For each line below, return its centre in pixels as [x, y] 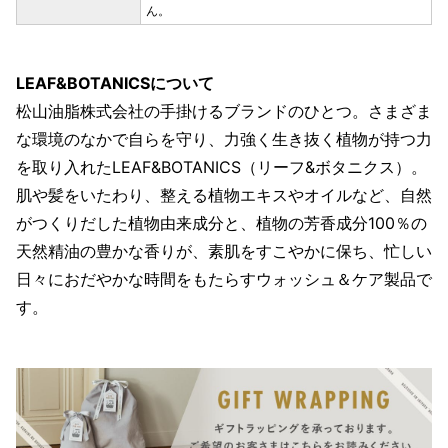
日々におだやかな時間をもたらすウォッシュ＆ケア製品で [224, 279]
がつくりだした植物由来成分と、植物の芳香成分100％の [221, 223]
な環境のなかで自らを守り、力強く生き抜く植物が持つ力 [224, 139]
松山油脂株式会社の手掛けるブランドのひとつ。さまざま [224, 111]
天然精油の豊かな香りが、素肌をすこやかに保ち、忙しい [224, 251]
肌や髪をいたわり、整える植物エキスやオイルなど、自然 [224, 195]
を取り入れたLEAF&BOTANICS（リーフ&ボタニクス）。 [221, 167]
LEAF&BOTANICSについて [115, 83]
